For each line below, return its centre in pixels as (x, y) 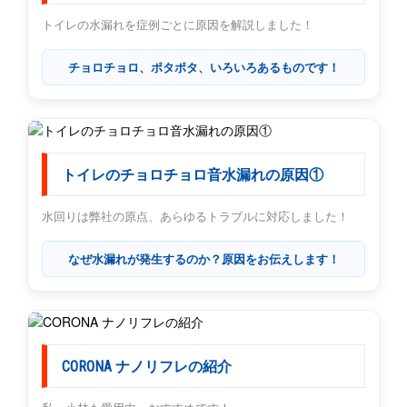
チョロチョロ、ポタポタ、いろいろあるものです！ (203, 66)
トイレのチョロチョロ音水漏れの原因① (193, 175)
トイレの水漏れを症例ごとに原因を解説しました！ (178, 24)
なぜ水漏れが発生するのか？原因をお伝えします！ (203, 259)
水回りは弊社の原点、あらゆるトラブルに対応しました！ (195, 216)
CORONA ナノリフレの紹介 (147, 367)
